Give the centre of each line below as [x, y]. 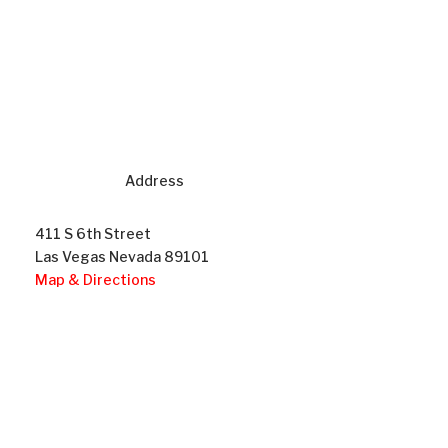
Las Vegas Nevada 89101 [121, 256]
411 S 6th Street [92, 233]
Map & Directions [95, 279]
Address [154, 181]
